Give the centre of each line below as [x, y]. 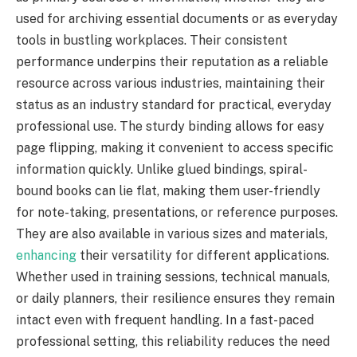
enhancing [46, 255]
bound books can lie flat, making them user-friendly [168, 190]
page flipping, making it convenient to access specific [175, 147]
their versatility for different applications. [203, 255]
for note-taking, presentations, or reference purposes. [177, 212]
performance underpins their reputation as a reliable [172, 61]
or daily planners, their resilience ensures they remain [175, 298]
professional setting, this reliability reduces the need [173, 341]
